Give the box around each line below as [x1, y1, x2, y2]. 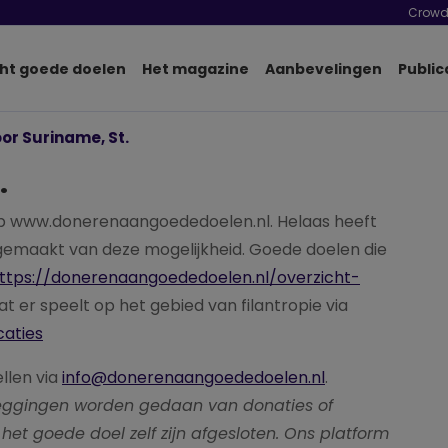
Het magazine [142, 59, 249, 79]
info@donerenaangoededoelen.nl [62, 366, 325, 389]
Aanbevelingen [265, 59, 382, 79]
